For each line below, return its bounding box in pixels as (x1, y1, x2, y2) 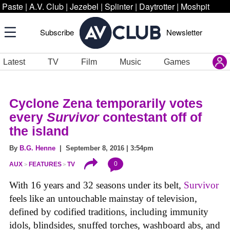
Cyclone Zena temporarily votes (9, 96, 203, 110)
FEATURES (28, 161, 62, 168)
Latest (3, 57, 25, 66)
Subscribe (40, 27, 74, 37)
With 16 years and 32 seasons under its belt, (9, 180, 184, 191)
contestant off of (103, 110, 202, 124)
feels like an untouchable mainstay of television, (9, 193, 197, 204)
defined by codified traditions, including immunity (9, 206, 208, 218)
